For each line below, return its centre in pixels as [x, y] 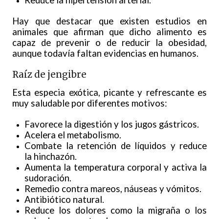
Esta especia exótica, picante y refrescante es [109, 93]
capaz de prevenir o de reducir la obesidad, [109, 43]
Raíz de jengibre [49, 75]
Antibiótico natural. [64, 200]
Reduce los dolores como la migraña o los [116, 210]
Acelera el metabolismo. [73, 135]
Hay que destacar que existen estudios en [109, 21]
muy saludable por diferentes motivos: [90, 103]
